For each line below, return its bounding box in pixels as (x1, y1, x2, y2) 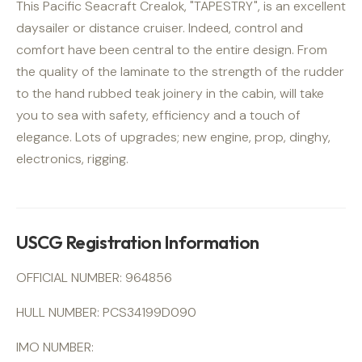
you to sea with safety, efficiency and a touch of (16, 107, 301, 124)
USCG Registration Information (16, 231, 260, 255)
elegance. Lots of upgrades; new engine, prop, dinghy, (16, 128, 330, 146)
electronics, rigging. (16, 150, 128, 168)
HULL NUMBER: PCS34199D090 (16, 303, 196, 321)
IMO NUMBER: (16, 338, 94, 356)
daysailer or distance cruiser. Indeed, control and (16, 19, 303, 37)
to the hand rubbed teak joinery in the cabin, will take (16, 85, 324, 103)
